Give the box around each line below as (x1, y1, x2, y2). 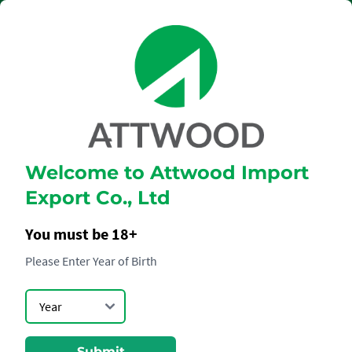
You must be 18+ (25, 223, 137, 244)
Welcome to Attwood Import (25, 160, 309, 184)
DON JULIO (84, 178, 268, 217)
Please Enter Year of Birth (25, 252, 157, 269)
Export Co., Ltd (25, 185, 170, 209)
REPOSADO (82, 200, 270, 239)
